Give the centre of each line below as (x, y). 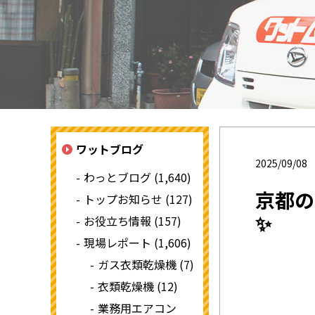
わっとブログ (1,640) (137, 177)
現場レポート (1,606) (137, 243)
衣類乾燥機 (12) (138, 286)
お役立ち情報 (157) (133, 221)
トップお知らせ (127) (138, 199)
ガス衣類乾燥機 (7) (146, 264)
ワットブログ (110, 149)
